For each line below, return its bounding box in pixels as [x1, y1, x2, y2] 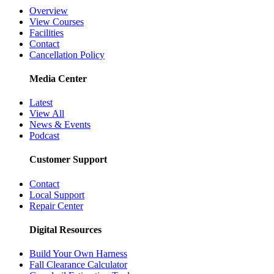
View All [29, 108, 64, 119]
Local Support [29, 189, 84, 200]
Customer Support [29, 154, 107, 165]
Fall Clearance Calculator [29, 259, 127, 270]
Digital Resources [29, 224, 102, 235]
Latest [29, 97, 53, 108]
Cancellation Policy [29, 49, 105, 60]
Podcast [29, 130, 59, 141]
